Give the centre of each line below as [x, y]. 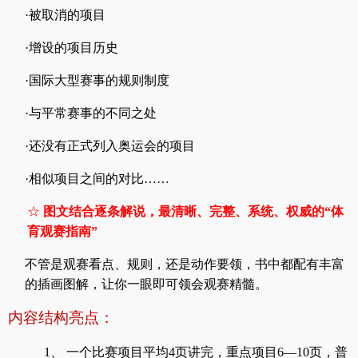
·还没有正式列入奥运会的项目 [110, 146]
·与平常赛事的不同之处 [91, 113]
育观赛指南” [62, 232]
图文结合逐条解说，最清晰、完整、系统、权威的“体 [193, 212]
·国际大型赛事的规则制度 [97, 81]
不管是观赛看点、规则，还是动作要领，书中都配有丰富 [185, 265]
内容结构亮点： [61, 318]
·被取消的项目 [65, 15]
